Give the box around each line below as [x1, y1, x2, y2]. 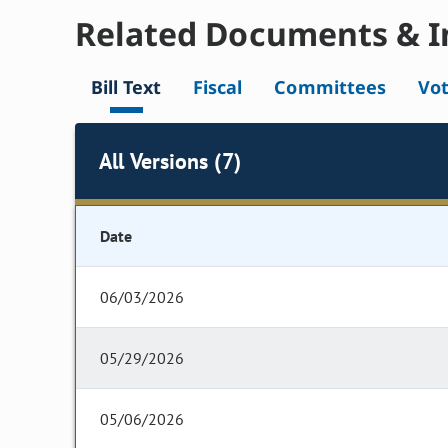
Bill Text [91, 75, 162, 100]
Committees [274, 75, 386, 100]
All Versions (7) [99, 146, 241, 175]
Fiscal [193, 75, 243, 100]
